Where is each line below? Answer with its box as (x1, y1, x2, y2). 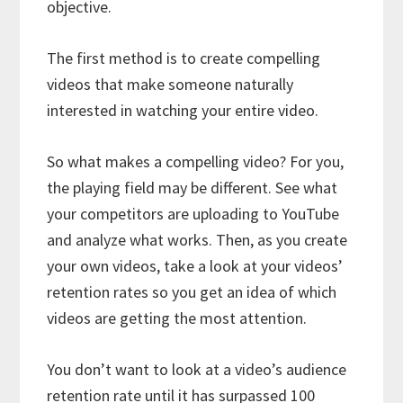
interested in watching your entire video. (47, 100, 319, 121)
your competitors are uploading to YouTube (47, 203, 340, 225)
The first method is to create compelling (47, 48, 321, 69)
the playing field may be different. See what (47, 177, 338, 199)
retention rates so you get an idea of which (47, 282, 337, 303)
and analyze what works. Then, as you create (47, 229, 348, 251)
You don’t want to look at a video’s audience (47, 359, 347, 381)
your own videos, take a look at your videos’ (47, 255, 344, 277)
